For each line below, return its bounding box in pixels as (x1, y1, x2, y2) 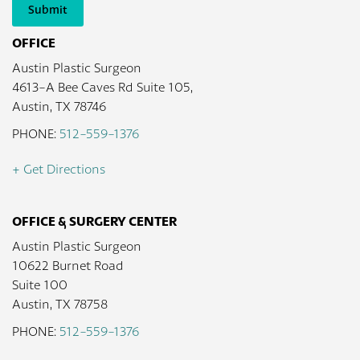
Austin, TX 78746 (12, 99, 106, 114)
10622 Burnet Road (12, 258, 124, 273)
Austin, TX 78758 (12, 297, 108, 312)
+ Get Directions (12, 162, 105, 177)
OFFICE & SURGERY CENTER (12, 213, 177, 229)
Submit (28, 2, 67, 17)
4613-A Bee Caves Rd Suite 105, (12, 80, 193, 95)
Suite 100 (12, 277, 67, 292)
